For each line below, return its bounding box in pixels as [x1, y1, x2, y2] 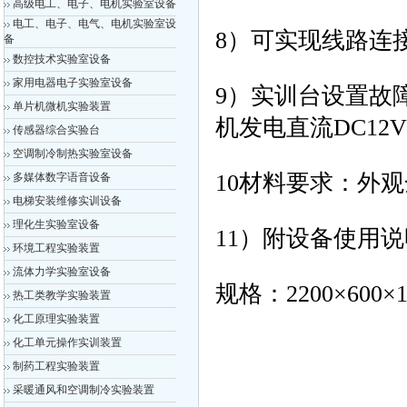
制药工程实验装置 [13, 360, 100, 372]
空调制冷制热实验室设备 [13, 147, 133, 160]
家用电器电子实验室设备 [13, 76, 133, 89]
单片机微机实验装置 [13, 100, 111, 113]
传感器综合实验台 [13, 124, 100, 136]
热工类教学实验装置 [13, 289, 111, 302]
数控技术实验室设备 [13, 53, 111, 65]
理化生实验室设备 [13, 218, 100, 231]
